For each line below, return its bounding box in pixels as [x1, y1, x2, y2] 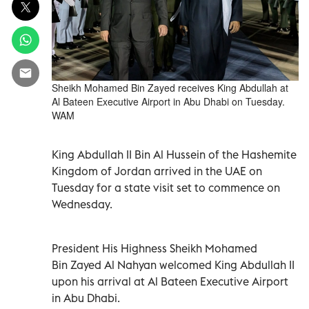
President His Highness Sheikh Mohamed [52, 241, 257, 255]
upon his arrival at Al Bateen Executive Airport [52, 274, 288, 288]
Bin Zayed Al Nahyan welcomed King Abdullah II [52, 257, 295, 272]
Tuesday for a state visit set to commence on [52, 180, 280, 195]
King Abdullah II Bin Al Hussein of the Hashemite [52, 147, 297, 161]
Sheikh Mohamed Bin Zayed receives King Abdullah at [52, 80, 288, 94]
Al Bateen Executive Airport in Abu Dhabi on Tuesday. [52, 94, 285, 108]
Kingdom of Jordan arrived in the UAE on [52, 163, 262, 178]
